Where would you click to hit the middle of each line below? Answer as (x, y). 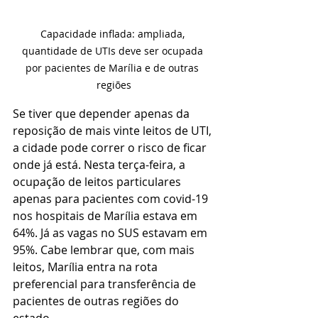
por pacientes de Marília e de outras (114, 67)
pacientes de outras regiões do (97, 301)
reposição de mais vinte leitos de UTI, (114, 130)
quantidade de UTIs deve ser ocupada (114, 50)
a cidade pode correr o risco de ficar (111, 147)
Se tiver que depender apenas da (103, 113)
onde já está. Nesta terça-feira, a (100, 164)
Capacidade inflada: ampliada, (114, 33)
